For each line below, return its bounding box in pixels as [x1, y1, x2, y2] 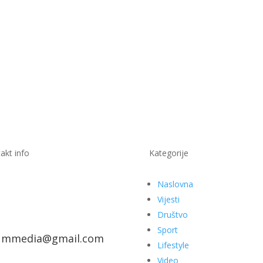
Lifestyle [157, 240, 189, 251]
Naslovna [157, 178, 193, 190]
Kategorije [149, 147, 188, 159]
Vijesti [157, 194, 180, 205]
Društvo [157, 209, 188, 221]
